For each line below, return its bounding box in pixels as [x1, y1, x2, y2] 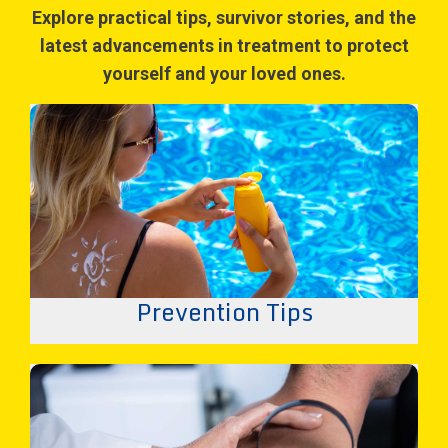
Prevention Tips [135, 292, 313, 332]
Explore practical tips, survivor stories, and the [32, 6, 416, 28]
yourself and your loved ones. [102, 62, 346, 84]
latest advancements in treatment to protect [39, 34, 409, 56]
